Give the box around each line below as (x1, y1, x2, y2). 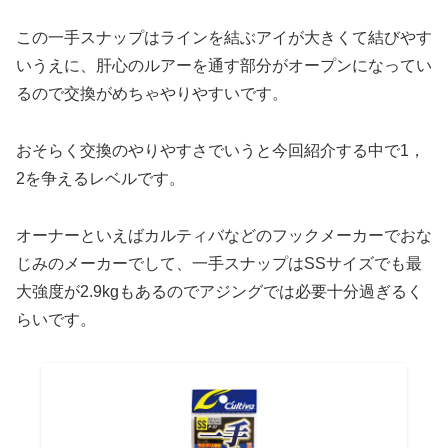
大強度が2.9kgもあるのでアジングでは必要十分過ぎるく (16, 283, 423, 301)
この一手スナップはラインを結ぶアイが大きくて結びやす (16, 29, 432, 47)
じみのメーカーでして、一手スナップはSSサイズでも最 (16, 255, 422, 273)
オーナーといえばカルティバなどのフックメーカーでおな (16, 227, 432, 245)
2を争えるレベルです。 (16, 170, 185, 188)
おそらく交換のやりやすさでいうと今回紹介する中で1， (16, 142, 425, 160)
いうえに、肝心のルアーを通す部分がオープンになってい (16, 57, 432, 75)
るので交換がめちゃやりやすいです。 (16, 85, 288, 103)
